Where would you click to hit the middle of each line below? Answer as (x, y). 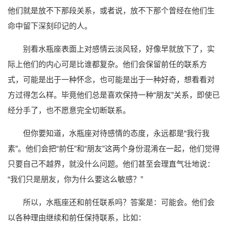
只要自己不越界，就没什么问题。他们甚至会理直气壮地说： (111, 164)
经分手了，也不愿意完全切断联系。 (69, 110)
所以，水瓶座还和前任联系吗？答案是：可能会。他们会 (119, 202)
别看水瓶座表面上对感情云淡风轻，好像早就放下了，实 (119, 49)
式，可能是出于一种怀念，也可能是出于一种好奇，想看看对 (111, 79)
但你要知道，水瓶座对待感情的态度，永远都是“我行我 (116, 133)
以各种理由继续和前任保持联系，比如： (77, 217)
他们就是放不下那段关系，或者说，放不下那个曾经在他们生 (111, 10)
